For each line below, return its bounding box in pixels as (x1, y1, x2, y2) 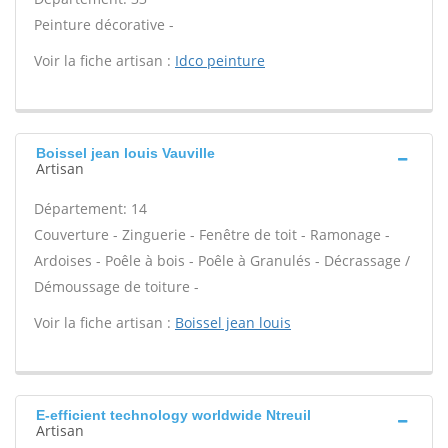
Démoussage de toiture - (34, 277, 199, 296)
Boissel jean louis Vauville (36, 145, 215, 161)
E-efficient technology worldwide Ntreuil (36, 407, 311, 423)
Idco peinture (175, 51, 265, 70)
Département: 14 (34, 199, 147, 218)
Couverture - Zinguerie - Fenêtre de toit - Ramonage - (34, 225, 390, 244)
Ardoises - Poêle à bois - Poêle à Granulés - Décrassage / (34, 251, 410, 270)
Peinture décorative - (34, 15, 174, 34)
